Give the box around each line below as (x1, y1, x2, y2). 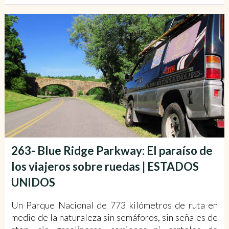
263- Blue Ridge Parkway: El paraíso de (11, 143, 213, 157)
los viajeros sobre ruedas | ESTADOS (11, 159, 199, 173)
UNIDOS (11, 175, 55, 189)
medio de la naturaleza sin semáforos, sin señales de (11, 211, 218, 223)
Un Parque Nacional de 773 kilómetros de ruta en (11, 199, 218, 211)
